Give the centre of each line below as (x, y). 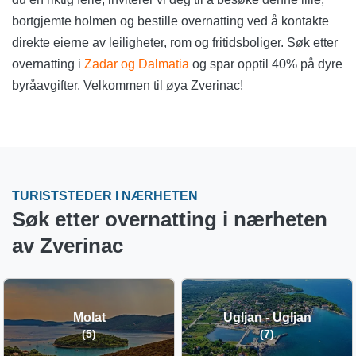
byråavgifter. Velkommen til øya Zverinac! (128, 86)
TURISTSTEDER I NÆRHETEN (105, 196)
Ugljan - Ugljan (267, 318)
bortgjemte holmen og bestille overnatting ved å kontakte (170, 21)
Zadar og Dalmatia (137, 64)
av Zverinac (68, 246)
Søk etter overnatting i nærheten (170, 220)
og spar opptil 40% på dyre (266, 64)
